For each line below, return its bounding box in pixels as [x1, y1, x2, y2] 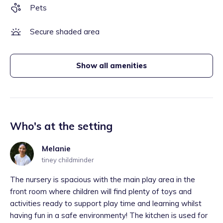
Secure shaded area [30, 27, 100, 36]
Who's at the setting [10, 119, 112, 132]
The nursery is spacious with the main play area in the [10, 175, 195, 184]
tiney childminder [42, 156, 94, 164]
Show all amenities [76, 61, 147, 70]
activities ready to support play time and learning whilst [10, 199, 202, 208]
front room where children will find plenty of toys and [10, 187, 192, 196]
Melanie [42, 144, 71, 153]
